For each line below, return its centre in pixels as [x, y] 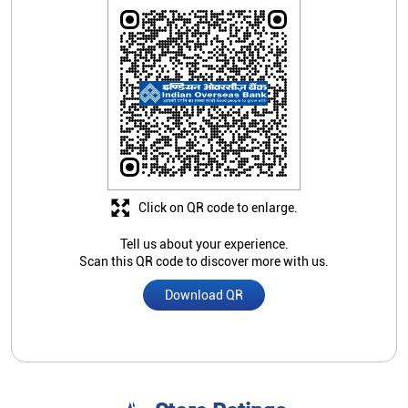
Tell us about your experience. [204, 245]
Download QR [204, 296]
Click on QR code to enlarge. [218, 207]
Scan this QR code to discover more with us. [204, 262]
